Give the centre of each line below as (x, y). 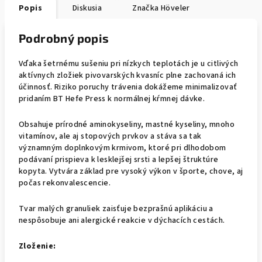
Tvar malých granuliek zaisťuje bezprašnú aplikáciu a (116, 209)
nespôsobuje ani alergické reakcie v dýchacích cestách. (123, 220)
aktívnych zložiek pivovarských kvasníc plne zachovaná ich (127, 75)
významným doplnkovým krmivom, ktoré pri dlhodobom (123, 148)
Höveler (174, 8)
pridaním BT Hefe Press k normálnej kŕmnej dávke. (113, 99)
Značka (146, 8)
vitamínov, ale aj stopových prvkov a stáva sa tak (110, 136)
